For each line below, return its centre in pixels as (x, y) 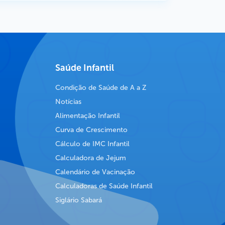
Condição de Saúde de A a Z (101, 88)
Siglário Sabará (79, 200)
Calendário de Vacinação (95, 172)
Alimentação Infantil (88, 116)
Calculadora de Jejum (91, 158)
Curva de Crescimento (91, 130)
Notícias (68, 102)
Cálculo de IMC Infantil (92, 144)
